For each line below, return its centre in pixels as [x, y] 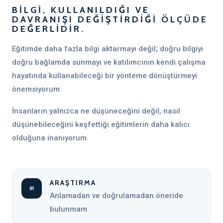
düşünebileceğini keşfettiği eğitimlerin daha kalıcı [101, 124]
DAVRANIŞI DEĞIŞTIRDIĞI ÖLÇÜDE [110, 19]
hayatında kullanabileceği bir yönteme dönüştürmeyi [105, 76]
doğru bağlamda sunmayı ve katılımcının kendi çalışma [109, 62]
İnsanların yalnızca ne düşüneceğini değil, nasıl [96, 111]
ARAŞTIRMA [73, 183]
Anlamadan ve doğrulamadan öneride [116, 196]
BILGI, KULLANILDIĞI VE [81, 10]
